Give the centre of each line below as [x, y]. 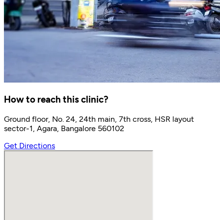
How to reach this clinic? [56, 100]
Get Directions [29, 146]
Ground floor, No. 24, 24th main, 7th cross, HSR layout [99, 119]
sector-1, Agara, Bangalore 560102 [64, 129]
